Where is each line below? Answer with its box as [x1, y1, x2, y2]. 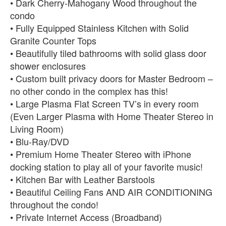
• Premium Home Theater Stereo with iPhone [10, 147, 191, 160]
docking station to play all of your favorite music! [10, 159, 203, 173]
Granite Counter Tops [10, 33, 96, 47]
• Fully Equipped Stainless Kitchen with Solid [10, 21, 189, 34]
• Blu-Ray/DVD [10, 134, 69, 148]
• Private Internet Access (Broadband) [10, 210, 162, 223]
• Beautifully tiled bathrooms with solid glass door [10, 46, 206, 60]
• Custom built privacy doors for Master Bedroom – [10, 71, 213, 85]
